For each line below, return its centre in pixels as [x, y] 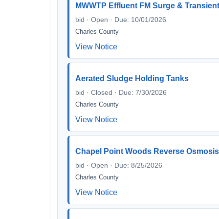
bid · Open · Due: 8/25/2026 [119, 165]
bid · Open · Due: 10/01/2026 [121, 20]
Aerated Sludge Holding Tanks [132, 78]
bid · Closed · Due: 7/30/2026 [121, 92]
